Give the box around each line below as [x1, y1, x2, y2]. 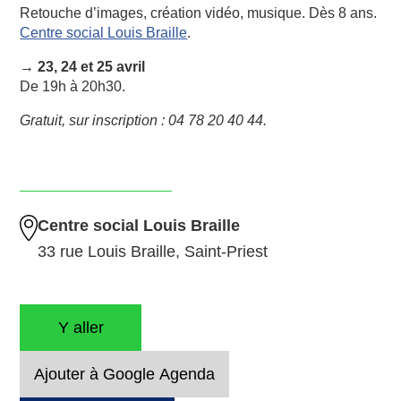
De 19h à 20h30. [20, 78, 126, 94]
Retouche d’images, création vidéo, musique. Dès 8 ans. [20, 4, 378, 21]
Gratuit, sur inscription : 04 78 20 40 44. [20, 112, 268, 128]
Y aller [57, 318, 104, 337]
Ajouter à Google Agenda [34, 364, 216, 383]
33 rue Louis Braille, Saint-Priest [38, 242, 269, 260]
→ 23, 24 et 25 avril [20, 58, 146, 74]
